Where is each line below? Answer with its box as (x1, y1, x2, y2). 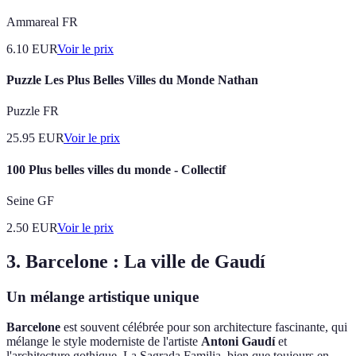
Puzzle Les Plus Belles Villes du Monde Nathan (6, 73, 258, 87)
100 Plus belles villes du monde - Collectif (6, 162, 226, 176)
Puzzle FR (6, 104, 59, 118)
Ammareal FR (6, 14, 78, 29)
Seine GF (6, 193, 54, 207)
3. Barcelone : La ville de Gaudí (6, 250, 265, 272)
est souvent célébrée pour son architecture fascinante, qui (60, 320, 347, 335)
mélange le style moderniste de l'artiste (6, 335, 201, 349)
